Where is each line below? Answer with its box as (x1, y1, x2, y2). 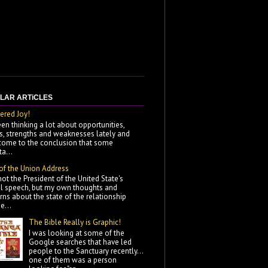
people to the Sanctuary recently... (29, 245, 144, 256)
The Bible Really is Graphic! (29, 217, 121, 228)
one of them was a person (29, 254, 117, 265)
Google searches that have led (29, 236, 132, 247)
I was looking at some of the (29, 227, 125, 238)
